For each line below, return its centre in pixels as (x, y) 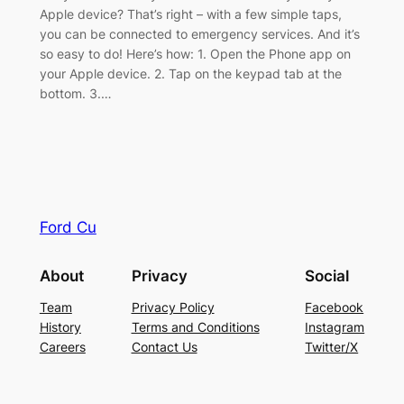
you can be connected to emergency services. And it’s (199, 34)
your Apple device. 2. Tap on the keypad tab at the (190, 74)
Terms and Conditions (195, 327)
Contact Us (164, 347)
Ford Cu (68, 228)
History (60, 327)
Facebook (335, 308)
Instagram (335, 327)
